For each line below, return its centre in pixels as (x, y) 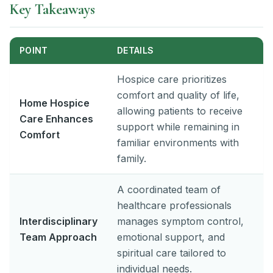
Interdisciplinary (58, 221)
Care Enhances (56, 119)
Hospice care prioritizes (172, 79)
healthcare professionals (174, 205)
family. (132, 158)
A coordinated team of (169, 189)
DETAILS (136, 50)
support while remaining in (178, 126)
